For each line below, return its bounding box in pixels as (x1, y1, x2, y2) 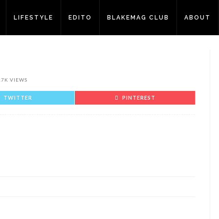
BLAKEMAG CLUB (107, 14, 169, 21)
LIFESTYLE (14, 14, 53, 21)
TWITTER (3, 94, 32, 101)
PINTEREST (122, 94, 155, 101)
